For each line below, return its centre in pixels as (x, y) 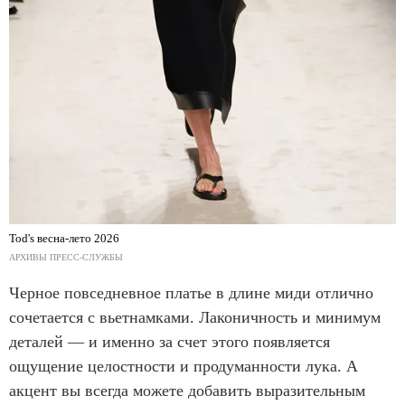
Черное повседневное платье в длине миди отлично (191, 292)
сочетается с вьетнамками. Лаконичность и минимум (195, 317)
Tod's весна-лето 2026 (64, 238)
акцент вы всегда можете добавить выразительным (187, 390)
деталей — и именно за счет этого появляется (170, 341)
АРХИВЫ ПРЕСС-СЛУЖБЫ (66, 257)
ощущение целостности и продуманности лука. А (184, 366)
